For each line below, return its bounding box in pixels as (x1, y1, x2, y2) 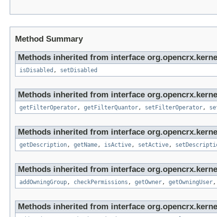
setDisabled (60, 67, 97, 74)
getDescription (19, 141, 67, 149)
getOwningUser (169, 179, 213, 186)
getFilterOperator (19, 104, 77, 111)
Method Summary (15, 34, 83, 44)
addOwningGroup (19, 179, 67, 186)
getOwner (135, 179, 162, 186)
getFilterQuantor (84, 104, 138, 111)
